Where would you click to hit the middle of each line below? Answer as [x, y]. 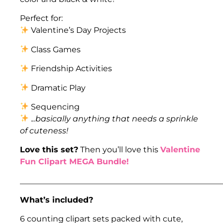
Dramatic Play [57, 88]
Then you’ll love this [119, 150]
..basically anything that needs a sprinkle [115, 118]
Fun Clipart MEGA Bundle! [74, 162]
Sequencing [55, 107]
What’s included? [56, 200]
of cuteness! [44, 130]
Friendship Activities [71, 69]
